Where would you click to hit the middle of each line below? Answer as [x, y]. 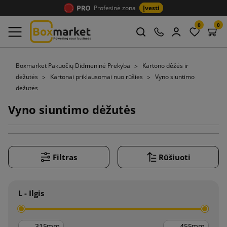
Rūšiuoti [174, 157]
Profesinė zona [115, 8]
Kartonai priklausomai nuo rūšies [97, 77]
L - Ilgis [31, 193]
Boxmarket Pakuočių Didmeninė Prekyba [74, 66]
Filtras [65, 157]
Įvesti [151, 8]
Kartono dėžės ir [165, 66]
